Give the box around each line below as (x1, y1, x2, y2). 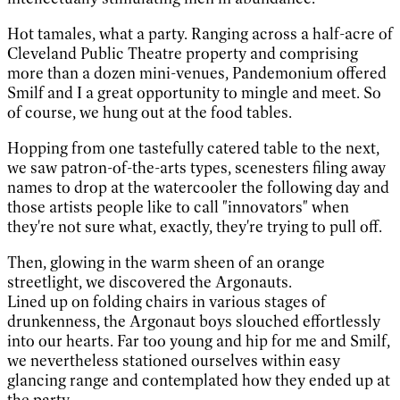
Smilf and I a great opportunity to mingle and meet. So (7, 82, 381, 103)
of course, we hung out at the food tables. (7, 102, 292, 122)
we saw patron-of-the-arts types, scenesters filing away (7, 157, 386, 178)
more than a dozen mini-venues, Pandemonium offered (7, 62, 387, 83)
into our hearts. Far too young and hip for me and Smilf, (7, 330, 390, 351)
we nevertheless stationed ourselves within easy (7, 350, 340, 371)
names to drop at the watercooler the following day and (7, 177, 389, 197)
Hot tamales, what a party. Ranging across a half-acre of (7, 23, 393, 44)
